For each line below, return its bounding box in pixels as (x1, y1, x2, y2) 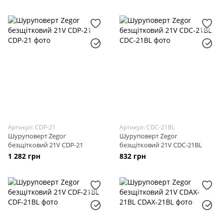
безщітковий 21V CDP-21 (8, 140, 83, 149)
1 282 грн (8, 151, 40, 161)
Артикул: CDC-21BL (119, 123, 175, 131)
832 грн (119, 151, 146, 161)
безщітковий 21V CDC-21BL (119, 140, 202, 149)
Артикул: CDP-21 (8, 123, 56, 131)
